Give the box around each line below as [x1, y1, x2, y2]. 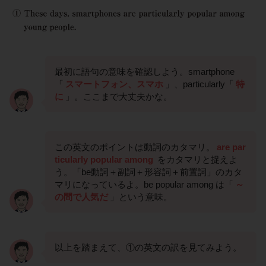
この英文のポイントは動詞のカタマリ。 [55, 142, 215, 153]
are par [217, 142, 246, 153]
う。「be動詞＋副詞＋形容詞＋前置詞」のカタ [55, 167, 242, 178]
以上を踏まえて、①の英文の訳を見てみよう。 [55, 242, 242, 253]
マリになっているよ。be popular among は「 [55, 179, 233, 190]
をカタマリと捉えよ [155, 154, 237, 165]
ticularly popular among [55, 154, 153, 165]
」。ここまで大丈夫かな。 [65, 91, 172, 102]
